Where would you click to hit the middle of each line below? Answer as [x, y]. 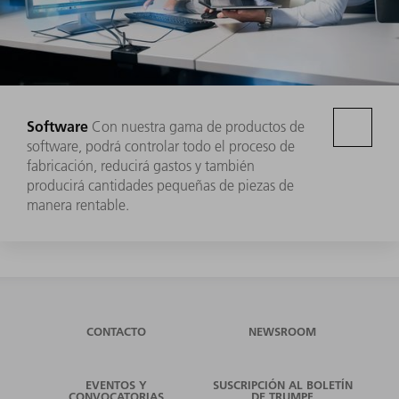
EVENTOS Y [117, 384]
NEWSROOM [283, 331]
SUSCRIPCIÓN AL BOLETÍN [282, 384]
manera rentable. [78, 204]
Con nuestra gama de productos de [198, 126]
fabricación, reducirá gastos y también [141, 165]
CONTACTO [117, 331]
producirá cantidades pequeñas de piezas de [160, 185]
